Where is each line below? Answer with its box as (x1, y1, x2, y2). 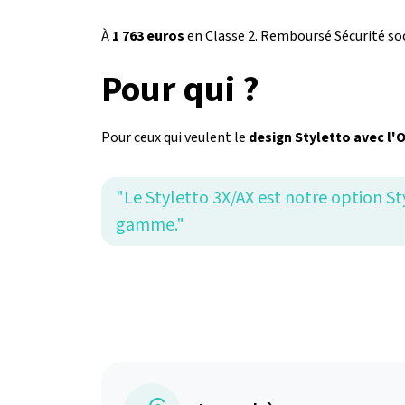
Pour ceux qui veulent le (101, 127, 249, 147)
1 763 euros (112, 26, 184, 46)
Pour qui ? (101, 64, 259, 116)
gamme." (116, 212, 184, 238)
